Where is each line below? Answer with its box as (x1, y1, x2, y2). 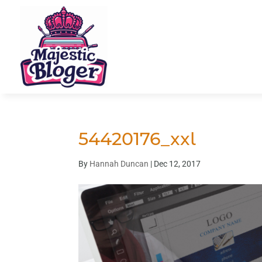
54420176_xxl (78, 127, 196, 150)
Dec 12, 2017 (154, 158, 201, 168)
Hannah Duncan (89, 158, 149, 168)
